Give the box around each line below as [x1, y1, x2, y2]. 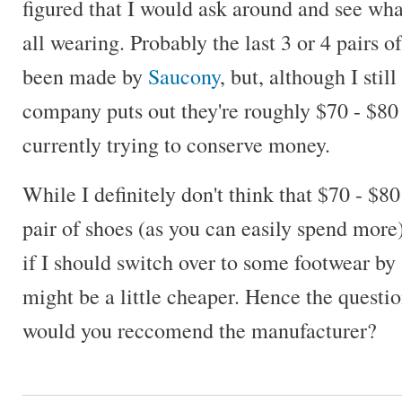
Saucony [148, 62, 220, 92]
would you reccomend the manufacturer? [22, 316, 377, 345]
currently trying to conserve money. [22, 130, 330, 160]
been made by [22, 62, 148, 92]
